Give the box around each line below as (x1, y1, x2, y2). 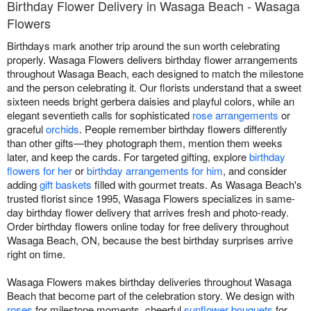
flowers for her (7, 163, 72, 178)
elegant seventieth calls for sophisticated (7, 108, 192, 123)
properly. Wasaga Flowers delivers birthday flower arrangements (7, 52, 298, 67)
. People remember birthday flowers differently (79, 121, 287, 137)
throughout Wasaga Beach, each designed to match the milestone (7, 66, 303, 81)
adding (7, 177, 40, 192)
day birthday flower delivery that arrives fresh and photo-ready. (7, 205, 289, 220)
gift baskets (40, 177, 92, 192)
